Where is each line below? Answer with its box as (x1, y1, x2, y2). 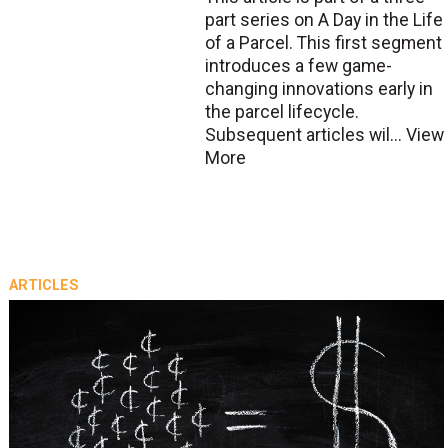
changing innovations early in (204, 78, 433, 99)
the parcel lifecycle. (204, 101, 359, 122)
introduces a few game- (204, 55, 392, 76)
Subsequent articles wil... (204, 124, 406, 145)
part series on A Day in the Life (204, 9, 443, 30)
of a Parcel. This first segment (204, 32, 442, 53)
